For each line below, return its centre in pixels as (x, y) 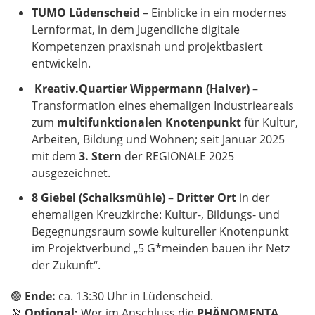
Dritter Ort (206, 197)
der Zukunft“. (67, 265)
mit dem (55, 156)
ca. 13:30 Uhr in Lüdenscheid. (134, 296)
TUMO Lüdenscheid (86, 13)
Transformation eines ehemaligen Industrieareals (163, 105)
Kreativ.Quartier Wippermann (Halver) (142, 88)
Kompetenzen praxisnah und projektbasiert (147, 47)
